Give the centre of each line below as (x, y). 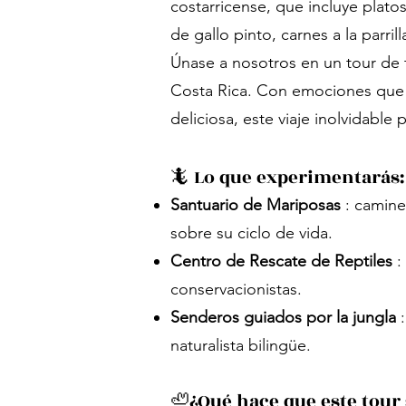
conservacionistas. (236, 289)
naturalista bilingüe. (241, 345)
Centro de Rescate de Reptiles (281, 261)
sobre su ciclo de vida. (251, 233)
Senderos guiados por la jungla (283, 317)
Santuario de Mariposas (256, 205)
